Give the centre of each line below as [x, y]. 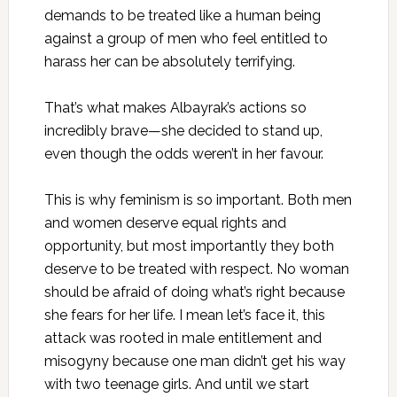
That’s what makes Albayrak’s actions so [175, 107]
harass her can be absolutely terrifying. [169, 61]
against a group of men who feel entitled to [186, 38]
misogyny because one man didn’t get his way [195, 361]
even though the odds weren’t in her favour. [183, 153]
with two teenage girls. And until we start [176, 384]
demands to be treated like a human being [182, 15]
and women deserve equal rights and [165, 222]
